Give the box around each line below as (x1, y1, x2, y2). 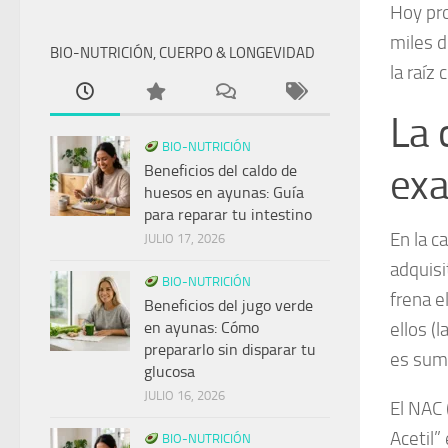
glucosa (144, 362, 195, 382)
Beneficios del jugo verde (144, 296, 313, 316)
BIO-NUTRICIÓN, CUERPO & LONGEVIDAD (50, 44, 315, 63)
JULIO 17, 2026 (144, 231, 225, 247)
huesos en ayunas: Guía (144, 183, 304, 203)
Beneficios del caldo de (144, 161, 297, 181)
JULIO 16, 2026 (144, 388, 225, 404)
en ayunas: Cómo (144, 318, 259, 338)
